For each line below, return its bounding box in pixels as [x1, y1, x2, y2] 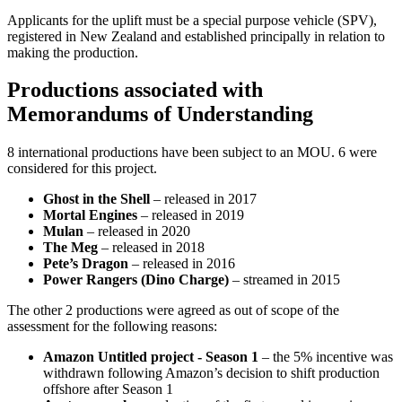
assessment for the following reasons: [7, 319, 217, 335]
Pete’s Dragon [43, 256, 128, 272]
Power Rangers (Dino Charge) [43, 272, 229, 288]
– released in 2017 [150, 191, 257, 207]
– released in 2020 [83, 223, 190, 240]
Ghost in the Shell [43, 191, 150, 207]
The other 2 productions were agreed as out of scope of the [7, 302, 339, 319]
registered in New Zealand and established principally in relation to [7, 28, 385, 44]
